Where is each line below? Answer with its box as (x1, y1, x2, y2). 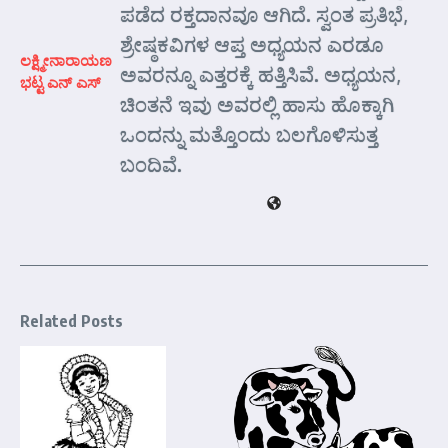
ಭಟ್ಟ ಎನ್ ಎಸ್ (20, 73, 100, 92)
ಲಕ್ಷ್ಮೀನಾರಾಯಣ (20, 51, 112, 70)
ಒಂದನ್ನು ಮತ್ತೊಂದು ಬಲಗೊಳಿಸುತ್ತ (120, 121, 378, 147)
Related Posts (20, 311, 124, 331)
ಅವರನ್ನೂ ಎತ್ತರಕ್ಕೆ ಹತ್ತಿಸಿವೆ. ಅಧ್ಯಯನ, (120, 61, 401, 87)
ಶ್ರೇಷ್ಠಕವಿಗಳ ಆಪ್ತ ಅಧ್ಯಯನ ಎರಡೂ (120, 31, 384, 57)
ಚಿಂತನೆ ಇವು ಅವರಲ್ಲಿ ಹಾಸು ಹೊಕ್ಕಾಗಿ (120, 91, 394, 117)
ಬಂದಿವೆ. (120, 151, 182, 177)
